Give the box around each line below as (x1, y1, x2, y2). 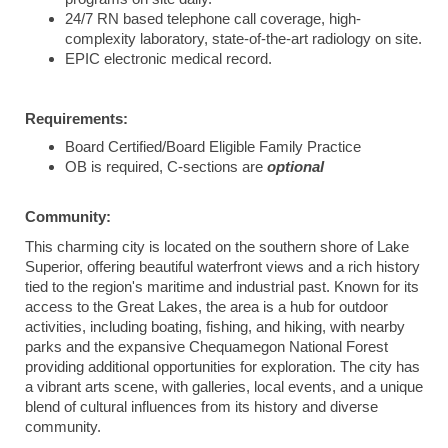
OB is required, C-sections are (65, 159, 267, 175)
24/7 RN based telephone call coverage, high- (65, 11, 361, 27)
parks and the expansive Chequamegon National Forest (25, 339, 388, 355)
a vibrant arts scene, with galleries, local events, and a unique (25, 379, 423, 395)
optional (267, 159, 324, 175)
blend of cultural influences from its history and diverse (25, 399, 378, 415)
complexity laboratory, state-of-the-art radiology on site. (65, 31, 422, 47)
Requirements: (25, 111, 128, 127)
